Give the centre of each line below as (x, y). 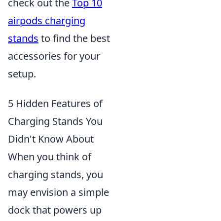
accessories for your (54, 56)
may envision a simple (58, 192)
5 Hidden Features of (55, 103)
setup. (22, 74)
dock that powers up (55, 210)
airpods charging (47, 20)
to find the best (74, 38)
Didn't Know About (51, 139)
